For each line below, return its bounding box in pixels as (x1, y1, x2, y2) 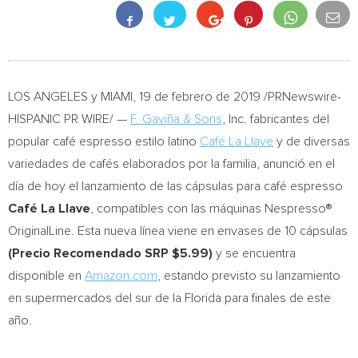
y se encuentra (213, 247, 296, 260)
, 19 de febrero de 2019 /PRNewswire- (133, 90, 341, 103)
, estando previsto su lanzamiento (157, 269, 340, 282)
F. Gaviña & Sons (130, 113, 222, 125)
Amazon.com (85, 269, 157, 282)
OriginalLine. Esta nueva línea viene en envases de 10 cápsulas (8, 225, 348, 237)
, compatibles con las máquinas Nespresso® (90, 202, 332, 215)
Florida (185, 292, 221, 304)
